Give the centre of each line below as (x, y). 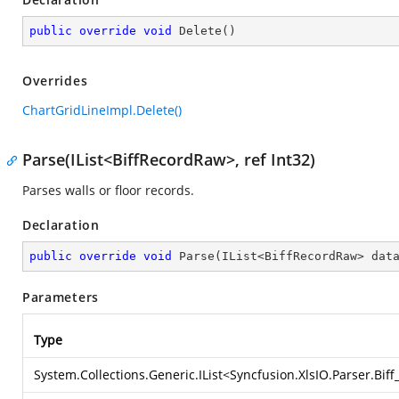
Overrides (55, 81)
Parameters (61, 297)
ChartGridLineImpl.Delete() (102, 110)
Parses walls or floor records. (108, 190)
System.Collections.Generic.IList (128, 375)
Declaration (61, 225)
